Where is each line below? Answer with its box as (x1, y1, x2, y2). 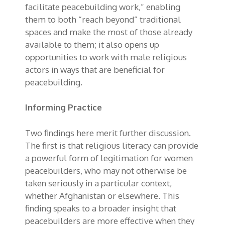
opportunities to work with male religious (25, 51, 187, 62)
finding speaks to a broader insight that (25, 202, 176, 213)
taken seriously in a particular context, (25, 177, 172, 188)
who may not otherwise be (84, 165, 187, 176)
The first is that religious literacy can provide (25, 140, 198, 151)
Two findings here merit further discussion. (25, 127, 191, 138)
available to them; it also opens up (25, 39, 159, 50)
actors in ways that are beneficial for (25, 64, 165, 75)
